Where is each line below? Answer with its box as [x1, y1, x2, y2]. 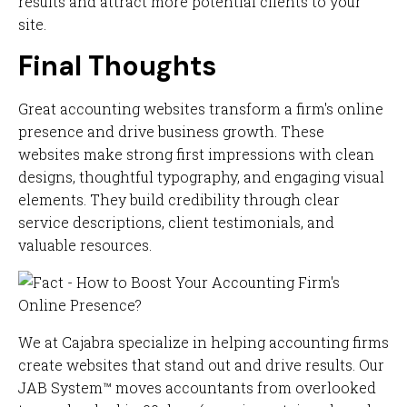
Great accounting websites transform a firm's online [18, 99, 383, 118]
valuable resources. [18, 235, 152, 254]
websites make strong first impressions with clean [18, 144, 374, 164]
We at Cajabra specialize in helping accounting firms [18, 333, 389, 352]
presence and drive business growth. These [18, 122, 324, 141]
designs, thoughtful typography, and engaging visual [18, 167, 384, 186]
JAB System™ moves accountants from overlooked [18, 378, 376, 397]
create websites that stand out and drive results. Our [18, 355, 384, 374]
